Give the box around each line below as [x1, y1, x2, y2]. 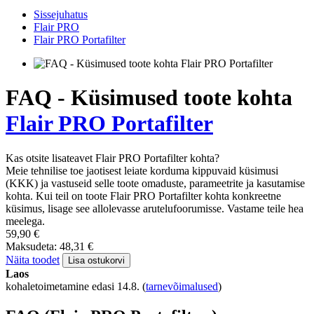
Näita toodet [6, 253, 60, 266]
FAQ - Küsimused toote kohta [6, 85, 292, 111]
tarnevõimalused [146, 280, 218, 292]
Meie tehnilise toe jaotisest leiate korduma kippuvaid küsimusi [6, 164, 278, 177]
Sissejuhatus [34, 8, 88, 20]
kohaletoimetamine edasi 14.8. [6, 280, 142, 292]
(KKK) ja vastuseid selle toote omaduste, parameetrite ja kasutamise [6, 177, 305, 189]
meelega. [6, 214, 45, 227]
